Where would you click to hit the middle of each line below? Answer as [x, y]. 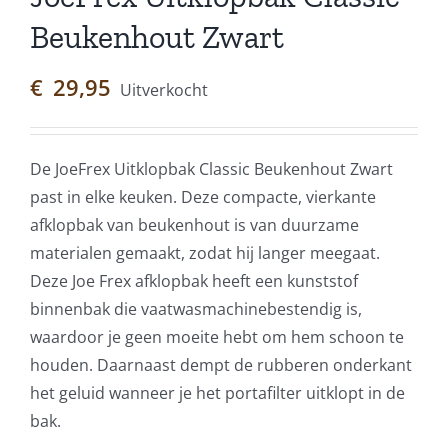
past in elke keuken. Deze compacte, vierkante [203, 197]
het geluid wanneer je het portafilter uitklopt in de [217, 393]
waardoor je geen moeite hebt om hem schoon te [217, 337]
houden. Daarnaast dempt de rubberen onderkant [221, 365]
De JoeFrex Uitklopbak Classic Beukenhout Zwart [211, 169]
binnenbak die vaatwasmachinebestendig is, [196, 309]
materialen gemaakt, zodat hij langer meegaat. [205, 253]
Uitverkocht [164, 90]
